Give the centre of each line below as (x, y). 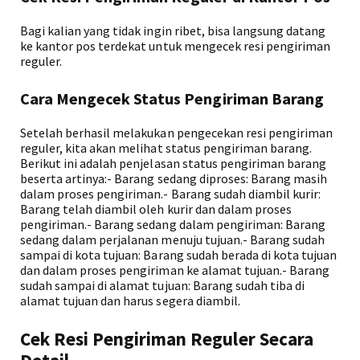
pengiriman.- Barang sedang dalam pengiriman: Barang (173, 224)
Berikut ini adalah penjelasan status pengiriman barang (174, 163)
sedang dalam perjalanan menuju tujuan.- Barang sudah (173, 239)
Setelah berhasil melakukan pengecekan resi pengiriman (177, 133)
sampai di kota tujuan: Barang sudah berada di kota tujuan (179, 255)
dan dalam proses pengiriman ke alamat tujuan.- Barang (175, 270)
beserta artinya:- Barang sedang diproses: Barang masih (174, 178)
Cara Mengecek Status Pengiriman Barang (172, 98)
